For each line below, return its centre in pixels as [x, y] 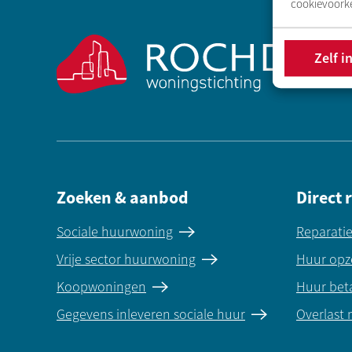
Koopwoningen [101, 287]
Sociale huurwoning [115, 232]
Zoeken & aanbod [123, 198]
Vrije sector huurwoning [126, 260]
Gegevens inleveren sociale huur [151, 315]
